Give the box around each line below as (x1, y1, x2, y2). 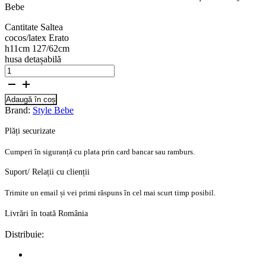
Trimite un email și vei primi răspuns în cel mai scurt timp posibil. (5, 188, 216, 197)
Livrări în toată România (5, 208, 88, 218)
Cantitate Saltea (5, 21, 63, 32)
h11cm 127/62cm (5, 43, 69, 53)
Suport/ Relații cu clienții (5, 167, 90, 177)
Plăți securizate (5, 126, 55, 136)
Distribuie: (5, 229, 44, 240)
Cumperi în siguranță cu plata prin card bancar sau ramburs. (5, 147, 195, 156)
